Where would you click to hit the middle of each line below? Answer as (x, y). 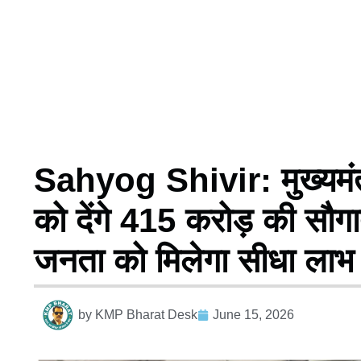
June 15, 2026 (253, 314)
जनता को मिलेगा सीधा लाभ (194, 260)
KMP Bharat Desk (146, 314)
